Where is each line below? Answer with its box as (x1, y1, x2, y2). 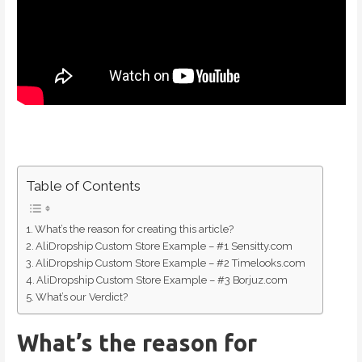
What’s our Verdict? (36, 291, 128, 304)
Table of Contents (25, 178, 141, 195)
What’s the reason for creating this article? (35, 223, 234, 236)
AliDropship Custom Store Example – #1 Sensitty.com (36, 240, 293, 253)
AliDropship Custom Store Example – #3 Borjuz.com (36, 274, 288, 287)
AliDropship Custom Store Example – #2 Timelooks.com (36, 257, 306, 270)
